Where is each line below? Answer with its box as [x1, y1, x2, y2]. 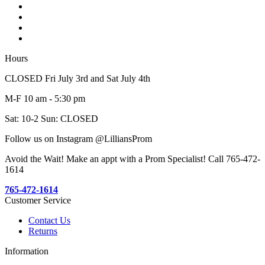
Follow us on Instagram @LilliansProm [5, 134, 152, 144]
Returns [28, 226, 57, 237]
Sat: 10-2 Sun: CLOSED [5, 114, 98, 124]
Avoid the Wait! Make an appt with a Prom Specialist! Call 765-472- [5, 154, 260, 164]
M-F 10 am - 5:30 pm [5, 93, 85, 104]
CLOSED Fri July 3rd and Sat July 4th [5, 73, 150, 84]
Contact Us [28, 215, 70, 226]
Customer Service [5, 195, 71, 206]
